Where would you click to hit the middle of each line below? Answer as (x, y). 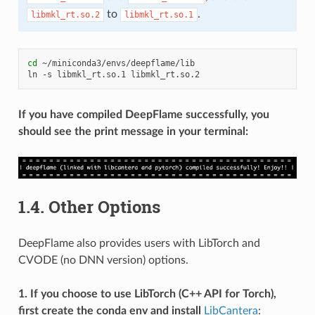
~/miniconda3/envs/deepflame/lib (118, 63)
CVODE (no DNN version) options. (103, 260)
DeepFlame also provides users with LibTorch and (139, 243)
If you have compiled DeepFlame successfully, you (143, 114)
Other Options (104, 206)
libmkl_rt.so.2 (65, 14)
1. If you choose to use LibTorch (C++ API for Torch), (147, 294)
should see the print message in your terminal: (133, 131)
